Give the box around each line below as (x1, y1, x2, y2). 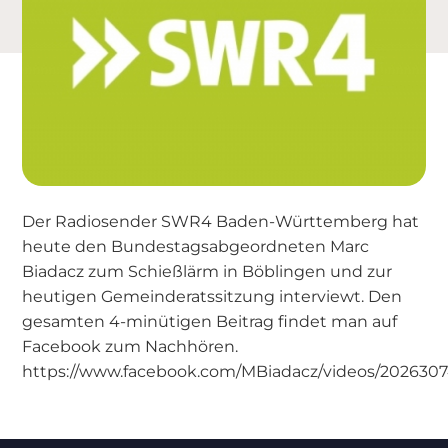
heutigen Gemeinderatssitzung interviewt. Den (22, 285, 403, 306)
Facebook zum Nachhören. (22, 335, 239, 356)
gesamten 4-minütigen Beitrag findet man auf (22, 310, 398, 331)
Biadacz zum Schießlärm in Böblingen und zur (22, 260, 393, 281)
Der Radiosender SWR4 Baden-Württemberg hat (22, 210, 420, 231)
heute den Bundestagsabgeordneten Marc (22, 235, 370, 256)
